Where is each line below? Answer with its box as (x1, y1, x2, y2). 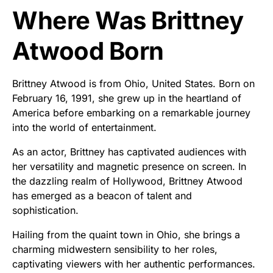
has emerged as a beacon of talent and (12, 190, 192, 202)
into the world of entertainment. (12, 121, 157, 133)
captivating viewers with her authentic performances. (12, 258, 255, 270)
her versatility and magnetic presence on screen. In (12, 160, 246, 172)
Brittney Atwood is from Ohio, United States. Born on (12, 77, 255, 90)
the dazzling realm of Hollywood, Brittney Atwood (12, 175, 243, 187)
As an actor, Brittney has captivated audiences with (12, 146, 246, 158)
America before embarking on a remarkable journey (12, 107, 250, 119)
